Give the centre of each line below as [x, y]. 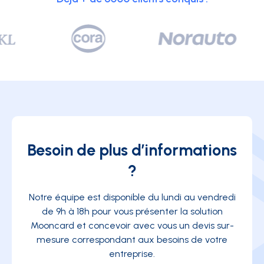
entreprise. [132, 254]
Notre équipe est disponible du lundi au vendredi [132, 197]
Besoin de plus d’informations [132, 150]
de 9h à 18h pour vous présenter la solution [132, 212]
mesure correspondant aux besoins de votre [132, 240]
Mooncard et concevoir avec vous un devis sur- [132, 226]
